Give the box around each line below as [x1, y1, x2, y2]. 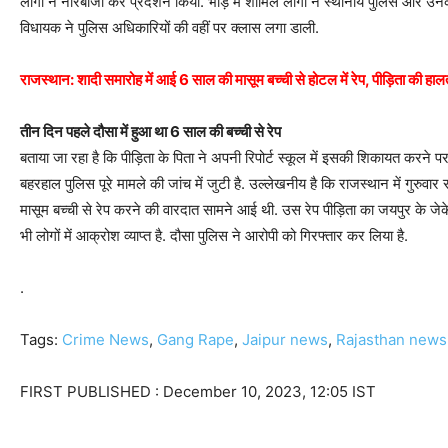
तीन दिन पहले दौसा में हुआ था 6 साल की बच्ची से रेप [20, 122, 281, 142]
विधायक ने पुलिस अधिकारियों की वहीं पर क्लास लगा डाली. [20, 18, 319, 38]
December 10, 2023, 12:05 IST [163, 382, 376, 402]
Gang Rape [157, 330, 234, 350]
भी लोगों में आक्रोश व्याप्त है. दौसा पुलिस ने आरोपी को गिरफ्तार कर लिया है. [20, 226, 408, 246]
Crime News [62, 330, 149, 350]
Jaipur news [242, 330, 328, 350]
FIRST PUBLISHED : [20, 382, 163, 402]
